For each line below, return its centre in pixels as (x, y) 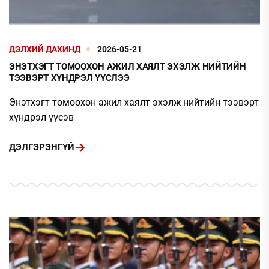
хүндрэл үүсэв (41, 117)
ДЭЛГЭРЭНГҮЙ (42, 147)
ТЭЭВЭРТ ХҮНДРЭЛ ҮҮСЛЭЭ (69, 78)
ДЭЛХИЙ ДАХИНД (45, 49)
